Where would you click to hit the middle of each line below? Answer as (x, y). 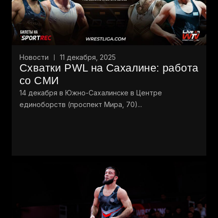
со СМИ (39, 80)
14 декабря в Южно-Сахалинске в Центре (91, 92)
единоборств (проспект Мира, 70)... (81, 104)
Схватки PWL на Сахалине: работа (109, 68)
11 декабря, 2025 (88, 57)
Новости (34, 57)
